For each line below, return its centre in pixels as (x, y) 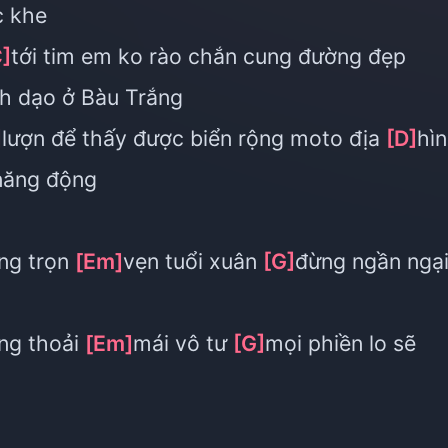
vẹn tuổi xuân (193, 261)
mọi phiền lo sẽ (340, 343)
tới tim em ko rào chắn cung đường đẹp (208, 56)
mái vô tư (183, 343)
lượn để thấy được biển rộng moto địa (194, 138)
